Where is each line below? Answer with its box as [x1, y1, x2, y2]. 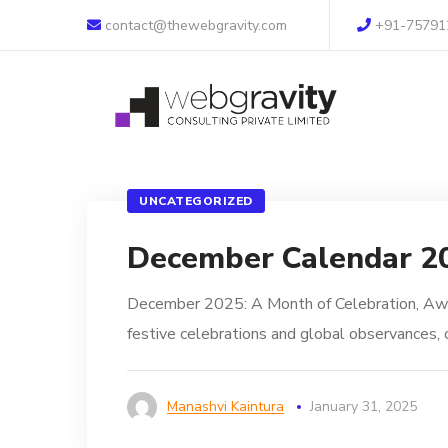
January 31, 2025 [310, 397, 417, 416]
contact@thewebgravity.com [101, 16, 287, 35]
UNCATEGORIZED [139, 193, 253, 209]
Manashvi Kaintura [167, 397, 284, 416]
